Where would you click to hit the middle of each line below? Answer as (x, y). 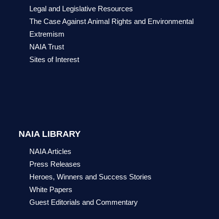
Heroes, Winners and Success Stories (90, 177)
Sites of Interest (54, 59)
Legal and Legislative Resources (81, 9)
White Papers (51, 189)
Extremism (47, 34)
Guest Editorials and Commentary (84, 202)
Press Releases (55, 164)
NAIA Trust (47, 47)
